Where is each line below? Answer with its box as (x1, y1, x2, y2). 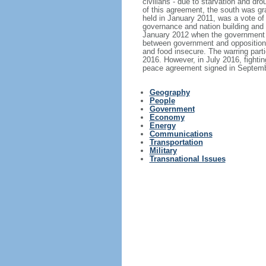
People (149, 96, 175, 105)
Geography (149, 88, 190, 97)
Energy (149, 121, 176, 130)
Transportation (149, 138, 203, 147)
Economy (149, 113, 185, 122)
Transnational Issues (149, 154, 226, 163)
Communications (149, 129, 213, 138)
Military (149, 146, 177, 155)
